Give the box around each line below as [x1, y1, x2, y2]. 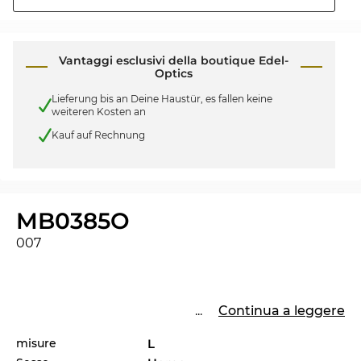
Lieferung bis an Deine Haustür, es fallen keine [52, 93, 272, 106]
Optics [155, 66, 193, 81]
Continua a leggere [218, 302, 345, 318]
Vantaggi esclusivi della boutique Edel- [59, 53, 289, 68]
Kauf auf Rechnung [52, 128, 145, 141]
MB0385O [16, 206, 130, 234]
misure [16, 335, 56, 351]
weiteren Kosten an [52, 106, 146, 118]
